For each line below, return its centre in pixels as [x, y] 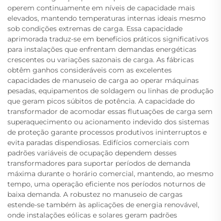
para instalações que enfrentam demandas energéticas [102, 49]
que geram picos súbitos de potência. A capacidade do [101, 101]
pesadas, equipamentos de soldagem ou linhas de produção [110, 91]
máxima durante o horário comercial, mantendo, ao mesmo [110, 174]
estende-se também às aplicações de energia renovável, [103, 205]
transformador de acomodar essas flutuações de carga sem [110, 111]
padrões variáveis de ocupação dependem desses [92, 153]
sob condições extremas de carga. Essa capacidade [95, 29]
